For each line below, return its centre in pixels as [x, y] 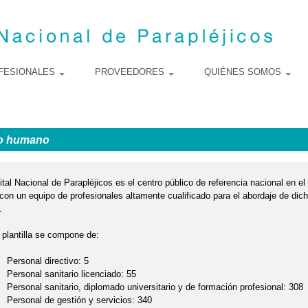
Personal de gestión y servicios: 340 [79, 300]
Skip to [133, 7]
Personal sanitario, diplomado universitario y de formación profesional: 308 [155, 287]
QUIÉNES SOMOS [244, 72]
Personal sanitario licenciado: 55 [71, 274]
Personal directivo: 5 [47, 261]
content [134, 33]
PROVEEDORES [131, 72]
